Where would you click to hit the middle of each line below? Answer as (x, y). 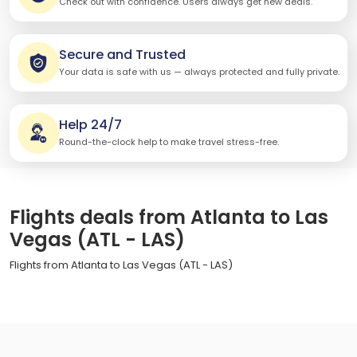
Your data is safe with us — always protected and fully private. (199, 72)
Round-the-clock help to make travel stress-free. (169, 142)
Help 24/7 (90, 125)
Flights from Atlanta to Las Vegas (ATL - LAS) (121, 265)
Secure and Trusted (122, 55)
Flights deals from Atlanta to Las (169, 217)
